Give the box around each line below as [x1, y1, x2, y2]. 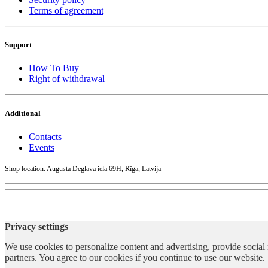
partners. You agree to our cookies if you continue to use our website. [5, 252, 265, 263]
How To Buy [29, 63, 79, 74]
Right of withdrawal [29, 74, 105, 84]
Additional [5, 108, 41, 118]
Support [5, 40, 32, 50]
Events [29, 142, 54, 153]
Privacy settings [5, 221, 68, 232]
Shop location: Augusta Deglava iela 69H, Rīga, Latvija [5, 164, 161, 173]
